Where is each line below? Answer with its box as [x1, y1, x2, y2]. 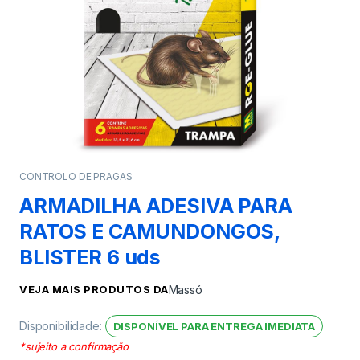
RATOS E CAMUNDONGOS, [19, 219, 280, 243]
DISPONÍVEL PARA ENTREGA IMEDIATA [112, 319, 316, 333]
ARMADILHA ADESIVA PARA [19, 193, 292, 218]
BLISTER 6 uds [19, 244, 162, 269]
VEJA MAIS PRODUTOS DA [19, 282, 169, 296]
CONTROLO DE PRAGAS [19, 170, 133, 182]
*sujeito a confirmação [19, 339, 129, 353]
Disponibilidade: [19, 318, 105, 333]
